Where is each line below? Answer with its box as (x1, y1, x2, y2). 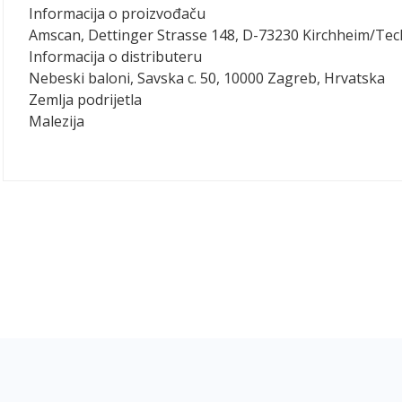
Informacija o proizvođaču (29, 4, 205, 23)
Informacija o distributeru (29, 47, 202, 66)
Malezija (29, 111, 84, 131)
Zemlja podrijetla (29, 90, 142, 109)
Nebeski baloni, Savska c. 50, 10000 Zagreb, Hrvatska (29, 68, 385, 88)
